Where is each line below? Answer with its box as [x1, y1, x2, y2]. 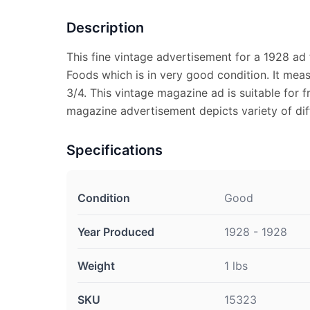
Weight [77, 259, 115, 273]
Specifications [66, 142, 163, 158]
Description [66, 19, 144, 36]
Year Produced [77, 225, 154, 239]
